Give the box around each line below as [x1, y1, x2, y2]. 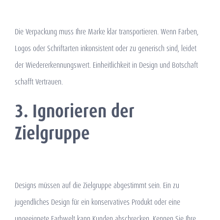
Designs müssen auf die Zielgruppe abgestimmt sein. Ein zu [15, 180, 179, 191]
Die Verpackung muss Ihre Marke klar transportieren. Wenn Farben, [15, 27, 198, 37]
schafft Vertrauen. [15, 77, 63, 87]
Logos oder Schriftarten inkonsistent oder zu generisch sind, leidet [15, 43, 196, 54]
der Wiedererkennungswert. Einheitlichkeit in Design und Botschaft [15, 60, 198, 71]
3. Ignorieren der [15, 99, 134, 123]
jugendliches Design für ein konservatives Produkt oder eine [15, 197, 180, 208]
